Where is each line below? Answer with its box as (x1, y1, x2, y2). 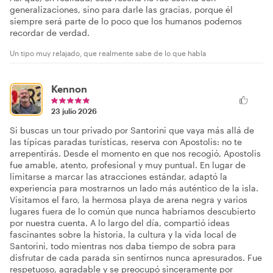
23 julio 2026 (51, 107, 97, 115)
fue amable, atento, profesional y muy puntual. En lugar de (10, 160, 246, 170)
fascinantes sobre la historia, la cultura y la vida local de (10, 229, 236, 239)
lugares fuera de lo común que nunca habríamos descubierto (10, 206, 255, 216)
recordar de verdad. (10, 27, 90, 38)
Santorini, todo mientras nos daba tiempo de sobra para (10, 241, 236, 251)
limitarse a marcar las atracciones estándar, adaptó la (10, 171, 227, 182)
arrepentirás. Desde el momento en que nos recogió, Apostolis (10, 148, 261, 158)
